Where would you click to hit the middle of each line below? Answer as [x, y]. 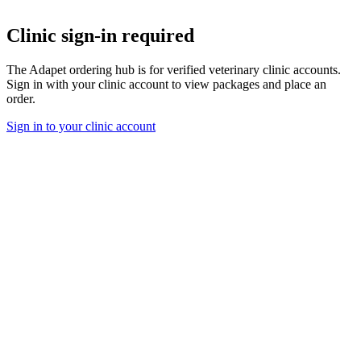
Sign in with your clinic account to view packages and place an [166, 84]
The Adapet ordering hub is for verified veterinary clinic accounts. [174, 69]
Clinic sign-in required [100, 35]
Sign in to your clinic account [81, 126]
